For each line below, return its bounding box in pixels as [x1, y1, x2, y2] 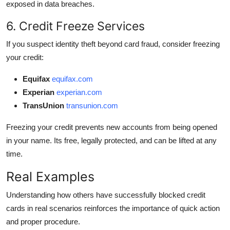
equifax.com [52, 74, 93, 83]
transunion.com [66, 101, 118, 110]
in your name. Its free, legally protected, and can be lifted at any [6, 136, 217, 145]
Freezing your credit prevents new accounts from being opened [6, 122, 217, 131]
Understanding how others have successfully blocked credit [6, 190, 205, 199]
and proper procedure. [6, 217, 80, 226]
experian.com [56, 87, 102, 97]
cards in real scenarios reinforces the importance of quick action [6, 203, 220, 213]
